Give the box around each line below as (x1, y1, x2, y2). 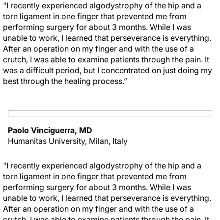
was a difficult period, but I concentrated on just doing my (3, 65, 212, 75)
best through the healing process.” (3, 76, 127, 86)
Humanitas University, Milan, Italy (8, 136, 128, 146)
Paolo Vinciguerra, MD (8, 125, 92, 135)
